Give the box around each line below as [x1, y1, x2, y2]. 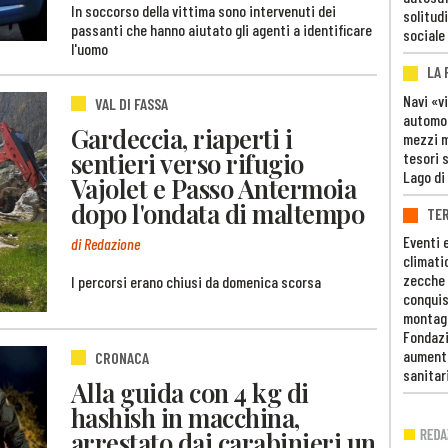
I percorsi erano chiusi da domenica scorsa [71, 272, 321, 292]
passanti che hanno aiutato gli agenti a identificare [71, 20, 372, 40]
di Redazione [71, 234, 140, 254]
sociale [403, 25, 445, 45]
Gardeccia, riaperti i [71, 120, 293, 155]
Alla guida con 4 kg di [71, 374, 309, 409]
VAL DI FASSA [95, 94, 168, 114]
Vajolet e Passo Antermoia [71, 170, 357, 205]
